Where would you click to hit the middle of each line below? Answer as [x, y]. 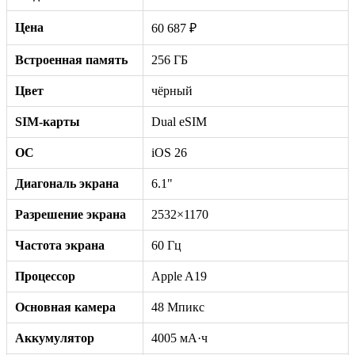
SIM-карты [48, 121]
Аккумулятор [55, 338]
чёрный [172, 90]
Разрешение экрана [71, 214]
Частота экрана [60, 245]
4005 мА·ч [179, 338]
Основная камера [65, 307]
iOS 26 [169, 152]
